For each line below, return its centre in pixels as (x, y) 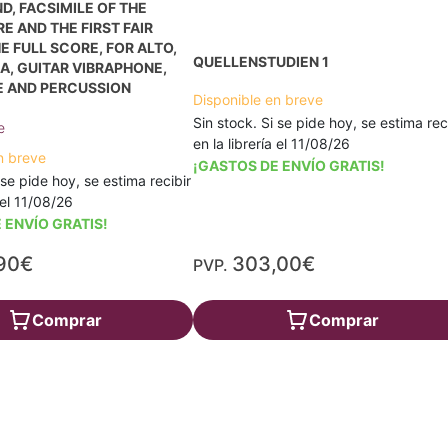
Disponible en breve (258, 99)
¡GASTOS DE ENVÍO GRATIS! (289, 165)
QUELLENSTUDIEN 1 (261, 61)
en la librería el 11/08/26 (272, 143)
